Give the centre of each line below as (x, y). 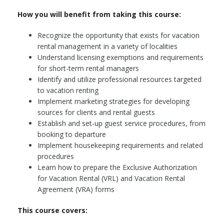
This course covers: (52, 210)
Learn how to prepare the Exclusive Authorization (117, 167)
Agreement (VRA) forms (76, 189)
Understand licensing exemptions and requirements (120, 57)
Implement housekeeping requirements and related (120, 145)
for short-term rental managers (88, 68)
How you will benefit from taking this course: (99, 14)
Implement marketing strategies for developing (113, 101)
